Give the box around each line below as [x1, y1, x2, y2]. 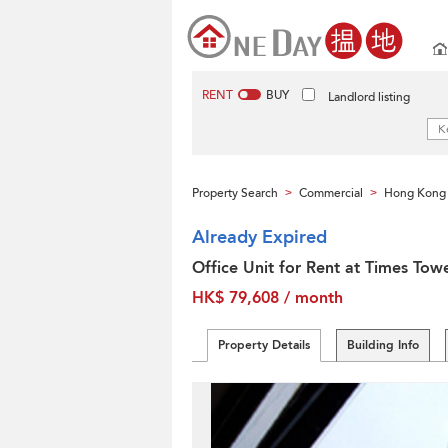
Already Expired [192, 225, 327, 250]
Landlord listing [328, 89, 410, 105]
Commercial [299, 185, 363, 201]
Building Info [347, 337, 419, 353]
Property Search [192, 185, 278, 201]
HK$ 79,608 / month [192, 287, 343, 309]
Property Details [218, 337, 310, 353]
